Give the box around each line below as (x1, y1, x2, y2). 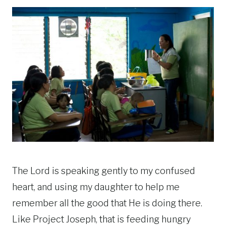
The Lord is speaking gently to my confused (12, 165, 195, 176)
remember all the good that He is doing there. (12, 197, 202, 208)
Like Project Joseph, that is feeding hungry (12, 213, 191, 224)
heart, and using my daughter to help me (12, 181, 180, 192)
